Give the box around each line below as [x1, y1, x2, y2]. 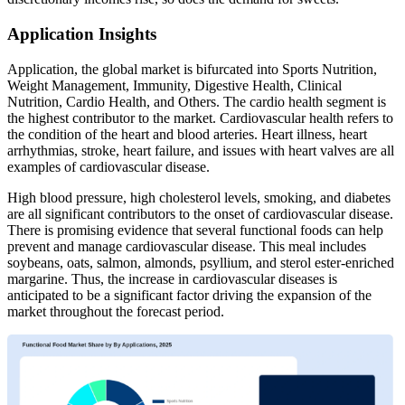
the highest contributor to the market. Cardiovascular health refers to [7, 109, 393, 126]
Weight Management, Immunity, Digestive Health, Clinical [7, 77, 342, 93]
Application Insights [7, 24, 156, 44]
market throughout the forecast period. [7, 303, 224, 319]
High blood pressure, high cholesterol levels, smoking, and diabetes [7, 189, 391, 205]
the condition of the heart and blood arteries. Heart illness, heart [7, 126, 367, 142]
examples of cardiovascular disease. [7, 158, 210, 174]
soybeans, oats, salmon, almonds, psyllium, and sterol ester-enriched [7, 254, 394, 270]
